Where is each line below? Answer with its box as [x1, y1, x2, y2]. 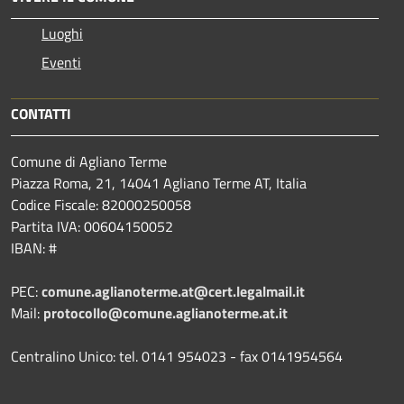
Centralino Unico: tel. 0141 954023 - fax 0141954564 [11, 344, 343, 367]
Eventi [41, 50, 81, 73]
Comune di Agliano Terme [11, 150, 167, 172]
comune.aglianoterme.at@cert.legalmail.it [41, 280, 305, 302]
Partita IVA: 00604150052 [11, 215, 173, 237]
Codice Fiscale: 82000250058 [11, 193, 191, 216]
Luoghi [41, 22, 83, 44]
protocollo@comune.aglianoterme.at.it [43, 301, 288, 324]
